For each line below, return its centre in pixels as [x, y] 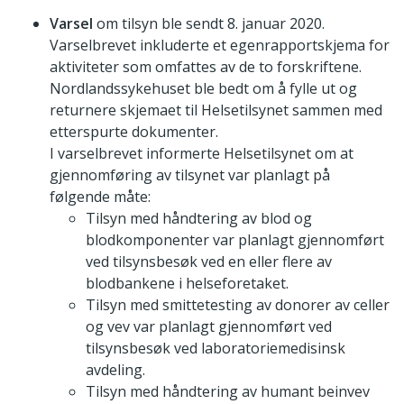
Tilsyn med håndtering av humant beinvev [228, 392]
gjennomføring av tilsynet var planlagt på [190, 175]
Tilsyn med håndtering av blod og [199, 219]
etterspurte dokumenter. [134, 132]
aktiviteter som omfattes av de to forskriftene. [206, 67]
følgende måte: [100, 197]
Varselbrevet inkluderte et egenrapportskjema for [220, 46]
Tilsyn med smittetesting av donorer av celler [238, 305]
